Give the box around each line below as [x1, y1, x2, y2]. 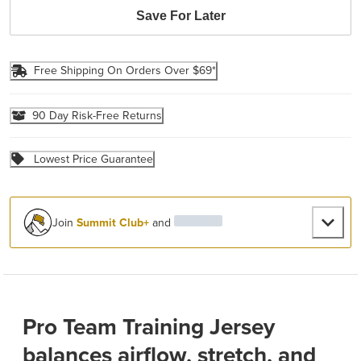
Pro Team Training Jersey [23, 310, 276, 343]
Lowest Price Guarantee [34, 150, 154, 167]
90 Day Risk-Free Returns [32, 106, 163, 123]
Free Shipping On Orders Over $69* [34, 62, 217, 79]
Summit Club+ [77, 214, 150, 230]
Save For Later [135, 9, 226, 23]
